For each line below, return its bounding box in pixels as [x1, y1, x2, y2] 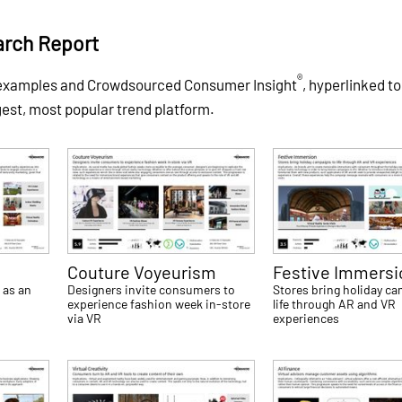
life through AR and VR [273, 296, 397, 312]
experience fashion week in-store [67, 296, 251, 312]
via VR [67, 310, 102, 327]
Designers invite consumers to [67, 282, 236, 298]
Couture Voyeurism [67, 261, 217, 284]
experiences [273, 310, 340, 327]
